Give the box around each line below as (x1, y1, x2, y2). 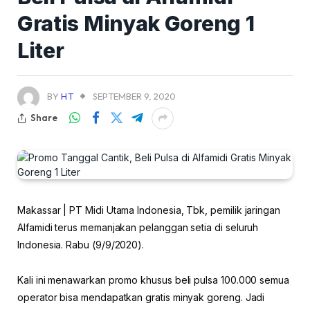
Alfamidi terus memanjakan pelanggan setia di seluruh (17, 221, 259, 233)
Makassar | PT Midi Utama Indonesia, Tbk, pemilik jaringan (17, 203, 281, 216)
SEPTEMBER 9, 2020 (93, 90, 176, 102)
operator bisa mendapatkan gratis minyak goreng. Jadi (17, 291, 265, 303)
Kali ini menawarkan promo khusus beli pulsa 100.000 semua (17, 273, 290, 286)
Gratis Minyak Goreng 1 (17, 10, 255, 36)
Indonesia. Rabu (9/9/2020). (17, 238, 145, 250)
